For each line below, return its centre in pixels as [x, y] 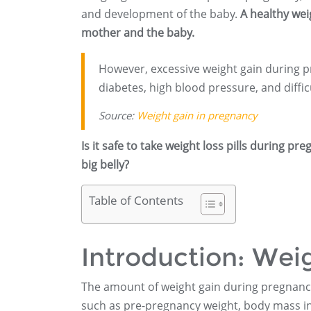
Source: [118, 115]
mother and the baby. [138, 33]
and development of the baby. [161, 14]
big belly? [105, 165]
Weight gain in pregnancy [197, 115]
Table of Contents [136, 201]
